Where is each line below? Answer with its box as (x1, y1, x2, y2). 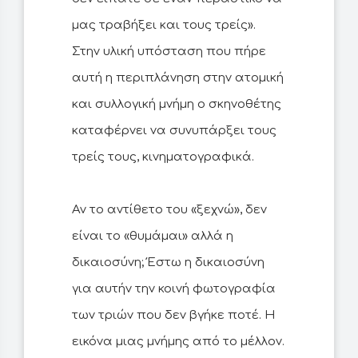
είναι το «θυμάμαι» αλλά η (72, 229, 233, 244)
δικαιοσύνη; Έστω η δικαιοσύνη (72, 256, 265, 270)
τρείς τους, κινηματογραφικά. (72, 150, 254, 165)
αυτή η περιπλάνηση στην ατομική (72, 71, 284, 86)
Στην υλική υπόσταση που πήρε (72, 45, 266, 59)
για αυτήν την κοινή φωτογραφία (72, 282, 276, 296)
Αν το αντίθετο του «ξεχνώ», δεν (72, 203, 267, 217)
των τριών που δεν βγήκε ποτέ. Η (72, 308, 275, 323)
